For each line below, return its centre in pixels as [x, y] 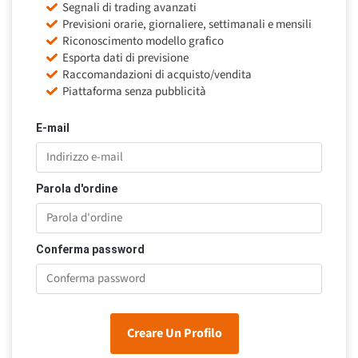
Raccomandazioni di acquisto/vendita [157, 74]
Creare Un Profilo [174, 333]
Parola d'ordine [77, 188]
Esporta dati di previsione [125, 58]
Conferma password [90, 249]
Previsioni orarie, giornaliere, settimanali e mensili [187, 24]
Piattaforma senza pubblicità [134, 91]
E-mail [53, 127]
